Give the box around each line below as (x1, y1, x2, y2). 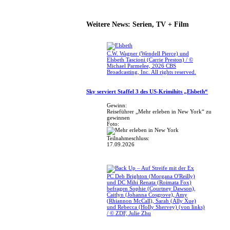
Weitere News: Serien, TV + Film (86, 21, 189, 29)
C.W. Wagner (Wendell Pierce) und (107, 50, 189, 57)
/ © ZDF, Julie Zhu (107, 209, 151, 216)
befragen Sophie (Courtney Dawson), (107, 185, 196, 191)
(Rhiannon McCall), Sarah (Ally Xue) (107, 197, 196, 204)
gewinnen (107, 114, 130, 121)
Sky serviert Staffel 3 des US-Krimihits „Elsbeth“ (86, 88, 208, 95)
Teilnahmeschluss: (107, 135, 149, 142)
